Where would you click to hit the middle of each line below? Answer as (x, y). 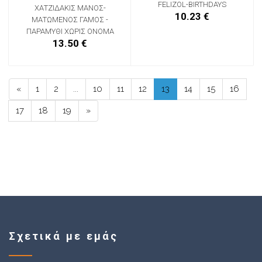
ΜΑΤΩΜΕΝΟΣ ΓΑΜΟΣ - (70, 20)
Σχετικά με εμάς (63, 236)
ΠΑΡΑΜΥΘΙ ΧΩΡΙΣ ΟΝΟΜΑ (70, 32)
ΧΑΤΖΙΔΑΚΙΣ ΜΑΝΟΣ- (70, 8)
